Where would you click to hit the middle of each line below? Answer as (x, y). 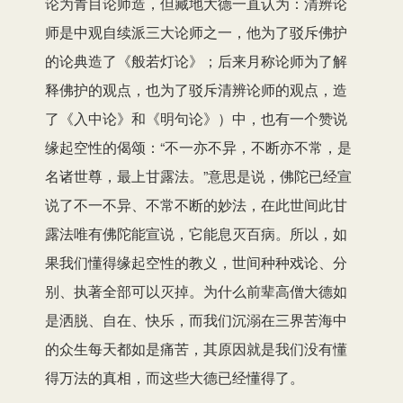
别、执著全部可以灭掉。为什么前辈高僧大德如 (196, 291)
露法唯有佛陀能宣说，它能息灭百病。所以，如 (196, 233)
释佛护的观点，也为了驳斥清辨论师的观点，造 (196, 89)
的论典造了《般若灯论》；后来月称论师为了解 (196, 60)
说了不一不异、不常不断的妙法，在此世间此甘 (196, 204)
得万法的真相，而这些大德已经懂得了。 (175, 377)
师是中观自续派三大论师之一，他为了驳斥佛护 (196, 31)
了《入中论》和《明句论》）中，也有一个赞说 (196, 118)
